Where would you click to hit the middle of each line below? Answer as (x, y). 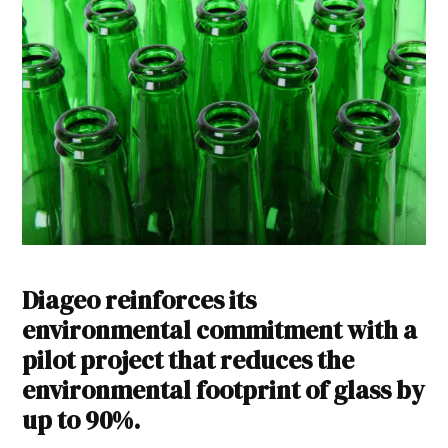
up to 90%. (81, 419)
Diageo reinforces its (139, 299)
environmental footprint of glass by (224, 389)
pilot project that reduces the (188, 359)
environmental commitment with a (220, 329)
